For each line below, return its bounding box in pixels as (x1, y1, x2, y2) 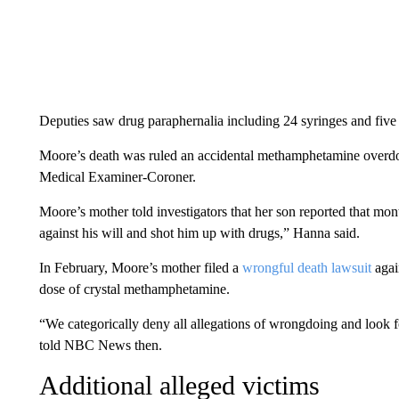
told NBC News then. (38, 338, 162, 353)
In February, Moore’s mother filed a (38, 260, 242, 275)
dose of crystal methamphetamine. (38, 281, 230, 297)
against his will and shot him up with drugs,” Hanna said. (38, 225, 360, 240)
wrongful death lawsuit (241, 260, 371, 275)
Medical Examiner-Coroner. (38, 169, 196, 184)
